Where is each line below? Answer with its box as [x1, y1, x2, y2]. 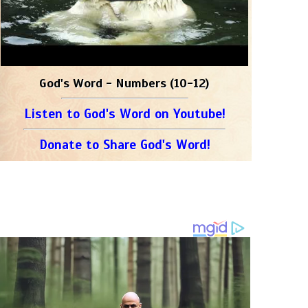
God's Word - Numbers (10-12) [39, 76, 210, 91]
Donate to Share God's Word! [38, 137, 210, 153]
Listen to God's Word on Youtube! [23, 106, 225, 122]
